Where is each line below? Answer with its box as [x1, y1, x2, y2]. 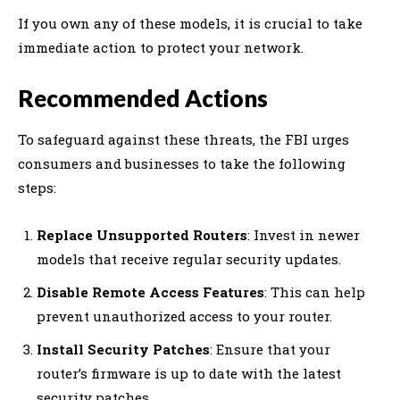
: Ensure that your [210, 339, 330, 358]
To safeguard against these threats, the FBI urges [18, 129, 349, 148]
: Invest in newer [247, 225, 360, 244]
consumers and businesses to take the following [18, 154, 346, 172]
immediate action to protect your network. [18, 37, 304, 56]
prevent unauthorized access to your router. [37, 306, 332, 325]
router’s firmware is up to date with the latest [37, 363, 341, 382]
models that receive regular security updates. [37, 249, 341, 268]
